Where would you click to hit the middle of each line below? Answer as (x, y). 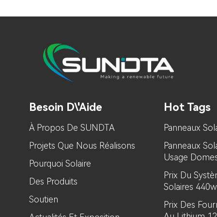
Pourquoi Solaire (60, 164)
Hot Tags (187, 107)
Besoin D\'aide (65, 107)
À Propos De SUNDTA (72, 128)
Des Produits (53, 182)
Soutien (43, 200)
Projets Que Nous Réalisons (82, 146)
